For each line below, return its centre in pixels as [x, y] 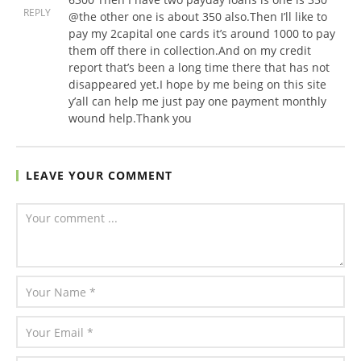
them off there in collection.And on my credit [190, 51]
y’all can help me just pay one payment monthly [197, 102]
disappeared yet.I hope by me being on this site [197, 85]
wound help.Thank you [130, 118]
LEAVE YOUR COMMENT [99, 176]
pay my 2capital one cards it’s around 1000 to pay [202, 34]
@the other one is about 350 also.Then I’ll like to [198, 17]
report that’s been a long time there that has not [199, 68]
